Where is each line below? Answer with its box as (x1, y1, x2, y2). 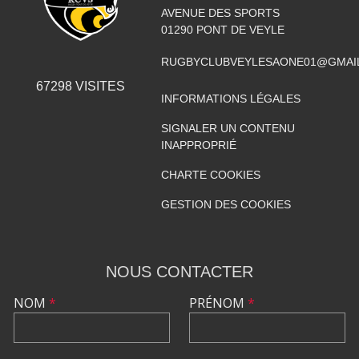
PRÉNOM (189, 293, 248, 312)
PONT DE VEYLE (196, 22, 284, 36)
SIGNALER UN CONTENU (160, 121, 295, 135)
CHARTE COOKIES (160, 167, 260, 181)
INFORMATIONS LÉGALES (160, 91, 301, 105)
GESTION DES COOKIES (160, 197, 291, 211)
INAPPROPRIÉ (160, 138, 236, 151)
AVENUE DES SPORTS (160, 6, 280, 19)
